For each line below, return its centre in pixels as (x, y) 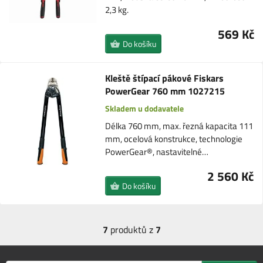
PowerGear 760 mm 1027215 (165, 91)
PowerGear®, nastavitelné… (156, 152)
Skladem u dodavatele (145, 108)
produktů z (131, 230)
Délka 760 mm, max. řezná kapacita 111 (179, 126)
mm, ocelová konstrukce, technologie (173, 139)
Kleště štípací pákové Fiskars (164, 78)
